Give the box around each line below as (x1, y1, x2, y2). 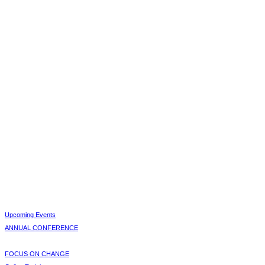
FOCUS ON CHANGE (5, 250, 69, 257)
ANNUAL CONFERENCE (5, 224, 78, 231)
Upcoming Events (5, 211, 56, 218)
